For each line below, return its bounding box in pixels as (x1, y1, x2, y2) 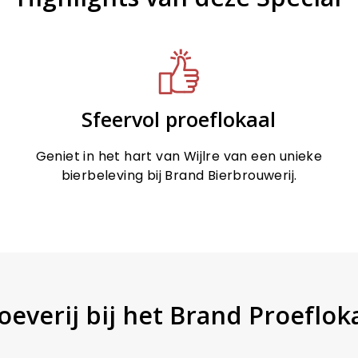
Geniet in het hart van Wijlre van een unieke (35, 146, 323, 165)
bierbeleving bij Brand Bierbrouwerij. (61, 165, 297, 185)
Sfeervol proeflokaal (82, 105, 276, 133)
